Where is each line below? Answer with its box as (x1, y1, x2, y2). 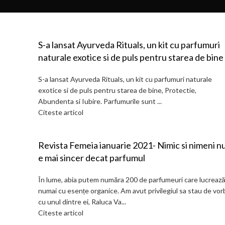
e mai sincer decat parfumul (38, 152, 145, 163)
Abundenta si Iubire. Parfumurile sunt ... (38, 97, 162, 105)
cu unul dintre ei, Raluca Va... (38, 197, 126, 206)
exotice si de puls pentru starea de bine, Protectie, (38, 86, 196, 94)
